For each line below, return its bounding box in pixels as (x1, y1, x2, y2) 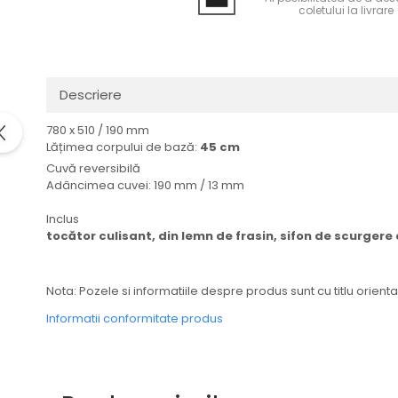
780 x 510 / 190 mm (46, 122, 149, 139)
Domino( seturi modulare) (13, 7, 179, 25)
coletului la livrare (298, 3, 394, 18)
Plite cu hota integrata (13, 123, 154, 140)
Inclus (46, 211, 79, 227)
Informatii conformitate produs (46, 310, 223, 327)
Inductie (13, 76, 64, 94)
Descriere (60, 85, 122, 104)
